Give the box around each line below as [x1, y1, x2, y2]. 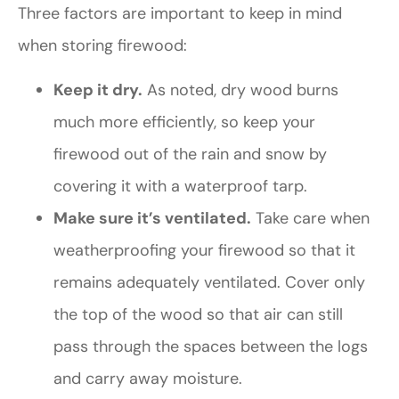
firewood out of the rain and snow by [53, 142, 327, 165]
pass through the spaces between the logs [53, 335, 368, 357]
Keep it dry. [53, 78, 142, 101]
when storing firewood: [18, 34, 187, 56]
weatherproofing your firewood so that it [53, 239, 355, 261]
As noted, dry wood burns [142, 78, 338, 101]
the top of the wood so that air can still [53, 303, 343, 325]
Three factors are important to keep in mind [18, 2, 342, 24]
